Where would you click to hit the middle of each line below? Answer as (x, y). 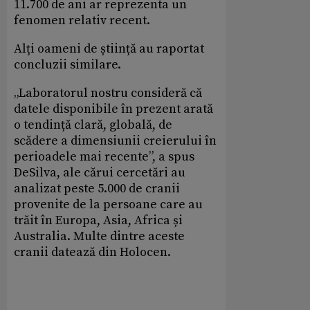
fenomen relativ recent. (82, 20)
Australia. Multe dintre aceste (99, 236)
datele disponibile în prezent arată (113, 109)
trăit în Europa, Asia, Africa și (98, 220)
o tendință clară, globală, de (93, 125)
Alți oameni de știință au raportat (109, 48)
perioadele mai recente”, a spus (104, 156)
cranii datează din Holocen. (92, 252)
